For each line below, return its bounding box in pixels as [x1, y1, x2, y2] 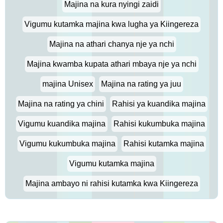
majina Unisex [42, 80, 93, 88]
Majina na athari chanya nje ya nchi [49, 40, 174, 48]
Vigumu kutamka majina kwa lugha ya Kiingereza [24, 20, 199, 28]
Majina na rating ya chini [17, 100, 104, 108]
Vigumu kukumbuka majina [19, 139, 115, 148]
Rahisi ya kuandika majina [111, 100, 206, 108]
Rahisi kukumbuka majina [113, 119, 205, 128]
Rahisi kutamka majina [123, 139, 204, 148]
